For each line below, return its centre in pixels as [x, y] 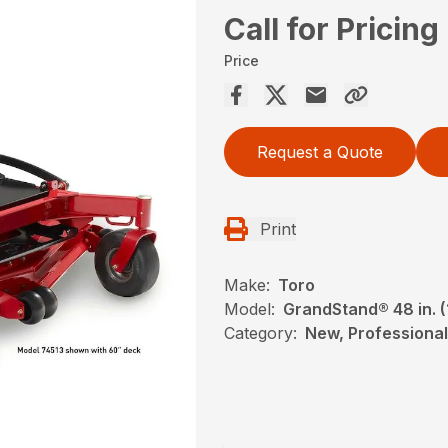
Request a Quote [320, 152]
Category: [260, 333]
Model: [249, 309]
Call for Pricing [331, 29]
